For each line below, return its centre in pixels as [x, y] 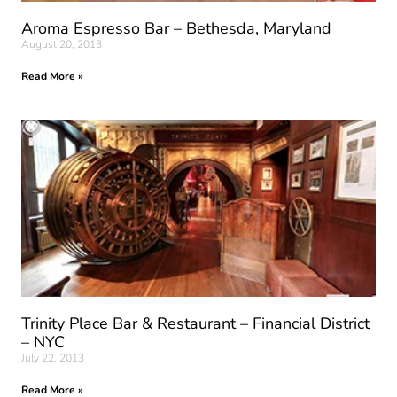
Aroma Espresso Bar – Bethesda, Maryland [176, 28]
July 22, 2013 [53, 358]
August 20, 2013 [62, 44]
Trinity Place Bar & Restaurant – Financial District [195, 323]
